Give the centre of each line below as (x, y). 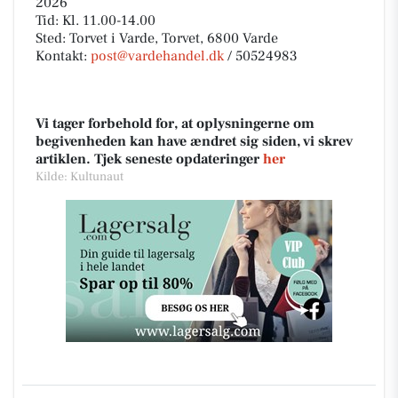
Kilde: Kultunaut (80, 177)
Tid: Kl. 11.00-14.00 (96, 20)
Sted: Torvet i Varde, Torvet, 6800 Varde (157, 38)
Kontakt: (63, 56)
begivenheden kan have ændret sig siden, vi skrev (194, 141)
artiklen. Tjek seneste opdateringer (149, 159)
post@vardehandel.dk (157, 56)
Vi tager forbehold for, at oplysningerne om (175, 123)
